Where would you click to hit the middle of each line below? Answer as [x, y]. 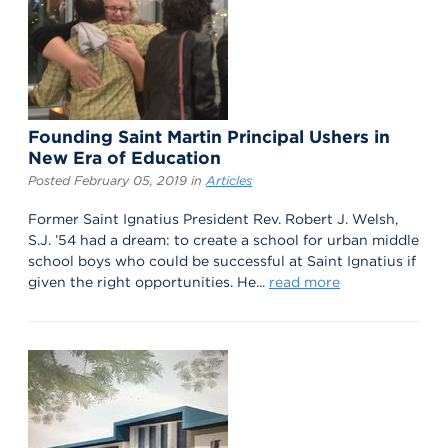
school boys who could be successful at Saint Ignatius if [222, 261]
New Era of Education [124, 157]
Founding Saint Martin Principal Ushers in [209, 136]
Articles [229, 181]
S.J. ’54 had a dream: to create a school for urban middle [223, 240]
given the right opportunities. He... [148, 282]
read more [304, 282]
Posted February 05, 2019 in [117, 181]
